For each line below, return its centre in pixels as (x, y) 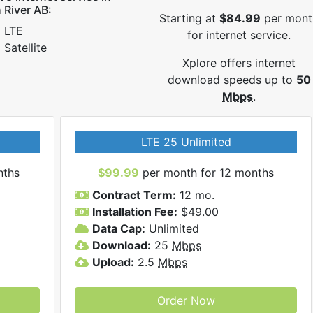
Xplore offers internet (239, 63)
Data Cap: (119, 228)
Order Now (186, 300)
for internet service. (239, 35)
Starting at (190, 18)
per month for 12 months (206, 173)
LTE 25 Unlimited (186, 142)
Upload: (113, 262)
